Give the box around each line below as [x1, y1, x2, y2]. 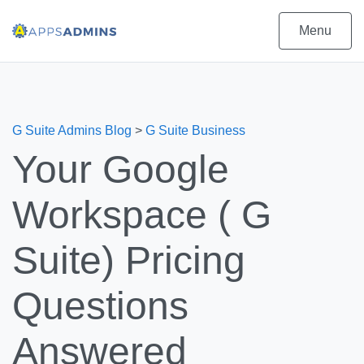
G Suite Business [145, 123, 245, 137]
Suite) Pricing [12, 239, 245, 282]
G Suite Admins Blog [12, 123, 132, 137]
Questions [12, 284, 188, 327]
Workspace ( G [12, 193, 271, 236]
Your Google [12, 148, 229, 191]
